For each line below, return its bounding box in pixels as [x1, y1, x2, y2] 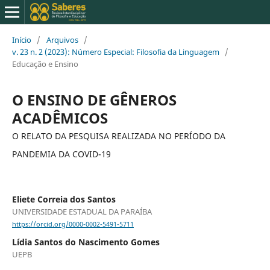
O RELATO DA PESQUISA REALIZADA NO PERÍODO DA [11, 130, 225, 142]
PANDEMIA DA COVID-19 [11, 148, 111, 160]
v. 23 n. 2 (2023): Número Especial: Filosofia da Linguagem [11, 46, 219, 57]
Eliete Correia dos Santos [11, 193, 116, 205]
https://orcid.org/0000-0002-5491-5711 [11, 220, 134, 229]
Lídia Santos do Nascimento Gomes [11, 236, 160, 248]
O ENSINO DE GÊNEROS [11, 89, 177, 110]
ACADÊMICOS [11, 107, 108, 128]
